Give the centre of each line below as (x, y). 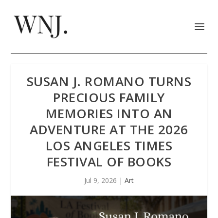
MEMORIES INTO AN (109, 113)
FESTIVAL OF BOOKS (109, 162)
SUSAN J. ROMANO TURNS (109, 81)
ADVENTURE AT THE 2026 (109, 129)
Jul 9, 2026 (100, 180)
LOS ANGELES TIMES (109, 145)
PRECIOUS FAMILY (109, 97)
